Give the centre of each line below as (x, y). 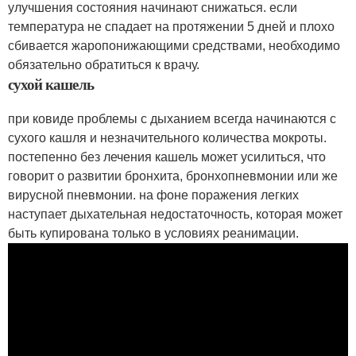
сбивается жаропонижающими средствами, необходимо (174, 46)
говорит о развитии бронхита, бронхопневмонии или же (173, 176)
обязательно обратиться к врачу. (104, 65)
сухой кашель (51, 84)
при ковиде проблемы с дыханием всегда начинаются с (172, 119)
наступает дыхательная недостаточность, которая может (175, 214)
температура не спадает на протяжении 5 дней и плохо (171, 27)
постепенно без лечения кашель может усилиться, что (167, 157)
